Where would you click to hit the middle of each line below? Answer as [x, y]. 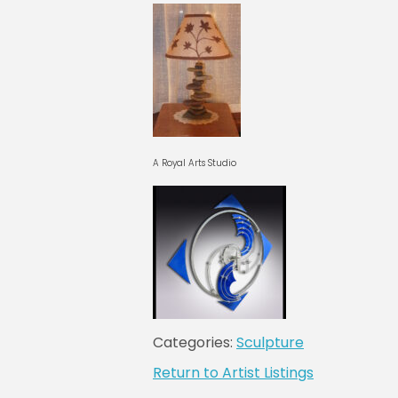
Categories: [195, 342]
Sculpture [270, 342]
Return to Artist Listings [233, 373]
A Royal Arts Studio [195, 163]
